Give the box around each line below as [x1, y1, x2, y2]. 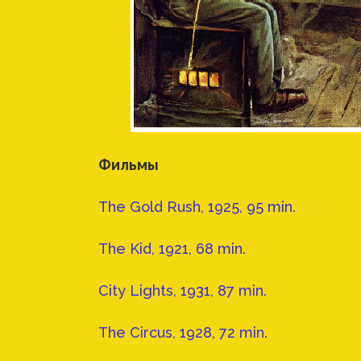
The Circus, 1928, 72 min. [98, 324, 268, 342]
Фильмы [98, 156, 159, 174]
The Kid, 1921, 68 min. [98, 240, 246, 258]
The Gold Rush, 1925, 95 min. [98, 198, 296, 216]
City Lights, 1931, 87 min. [98, 282, 267, 300]
